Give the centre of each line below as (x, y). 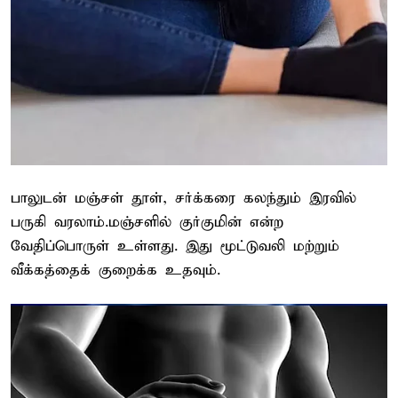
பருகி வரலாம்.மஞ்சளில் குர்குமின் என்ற (147, 223)
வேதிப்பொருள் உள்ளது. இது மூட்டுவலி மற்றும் (175, 247)
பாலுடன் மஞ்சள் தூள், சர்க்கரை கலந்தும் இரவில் (183, 199)
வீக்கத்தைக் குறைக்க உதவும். (115, 271)
